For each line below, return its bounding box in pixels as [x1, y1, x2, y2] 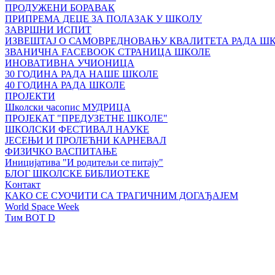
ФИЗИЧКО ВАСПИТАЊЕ [5, 146, 117, 157]
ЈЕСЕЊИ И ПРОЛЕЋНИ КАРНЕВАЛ [5, 135, 166, 145]
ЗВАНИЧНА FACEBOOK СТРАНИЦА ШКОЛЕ [5, 47, 211, 57]
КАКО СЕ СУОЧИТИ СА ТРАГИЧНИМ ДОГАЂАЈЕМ [5, 190, 238, 201]
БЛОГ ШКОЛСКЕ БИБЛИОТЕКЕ [5, 168, 150, 179]
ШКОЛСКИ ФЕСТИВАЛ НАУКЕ [5, 124, 149, 134]
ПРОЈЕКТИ [5, 91, 55, 101]
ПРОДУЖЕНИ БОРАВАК [5, 2, 115, 13]
